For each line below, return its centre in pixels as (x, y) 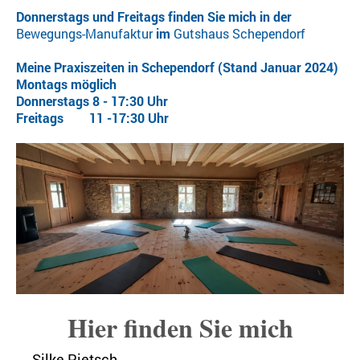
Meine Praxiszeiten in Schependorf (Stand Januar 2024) (177, 67)
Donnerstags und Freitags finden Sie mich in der (154, 16)
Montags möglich (66, 84)
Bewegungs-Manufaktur (84, 33)
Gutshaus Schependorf (239, 33)
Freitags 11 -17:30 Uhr (92, 118)
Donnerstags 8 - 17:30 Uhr (92, 101)
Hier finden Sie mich (180, 327)
